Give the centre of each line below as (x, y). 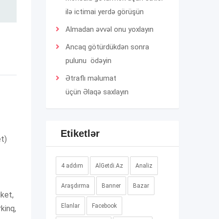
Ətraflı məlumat (91, 78)
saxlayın (115, 92)
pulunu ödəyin (88, 61)
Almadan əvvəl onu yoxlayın (109, 29)
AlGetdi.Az (109, 166)
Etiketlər (80, 133)
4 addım (72, 166)
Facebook (104, 206)
